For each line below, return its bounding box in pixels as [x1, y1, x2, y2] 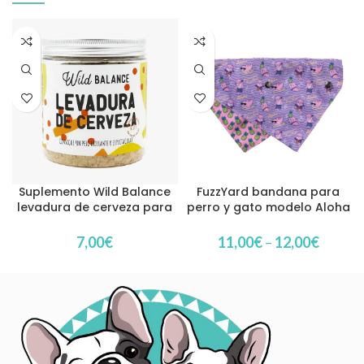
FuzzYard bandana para [197, 184, 340, 201]
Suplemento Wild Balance [19, 184, 171, 201]
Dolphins [242, 214, 294, 232]
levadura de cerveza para [17, 199, 173, 216]
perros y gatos [50, 214, 140, 232]
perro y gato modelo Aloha [186, 199, 350, 216]
